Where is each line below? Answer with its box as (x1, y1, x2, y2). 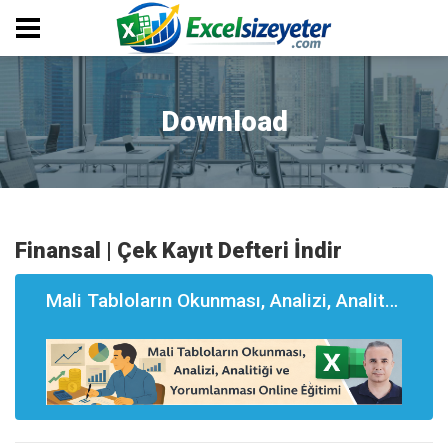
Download (160, 105, 288, 138)
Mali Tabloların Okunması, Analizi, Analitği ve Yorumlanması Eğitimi (385, 289, 398, 312)
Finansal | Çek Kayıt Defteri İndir (15, 238, 342, 263)
